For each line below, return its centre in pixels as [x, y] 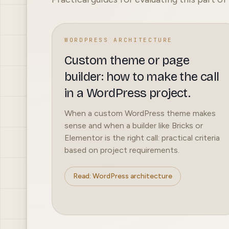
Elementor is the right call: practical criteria [142, 138]
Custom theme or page [127, 61]
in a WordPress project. [128, 93]
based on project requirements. [122, 150]
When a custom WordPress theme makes [140, 113]
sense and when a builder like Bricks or [134, 126]
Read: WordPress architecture [123, 176]
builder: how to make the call [142, 77]
